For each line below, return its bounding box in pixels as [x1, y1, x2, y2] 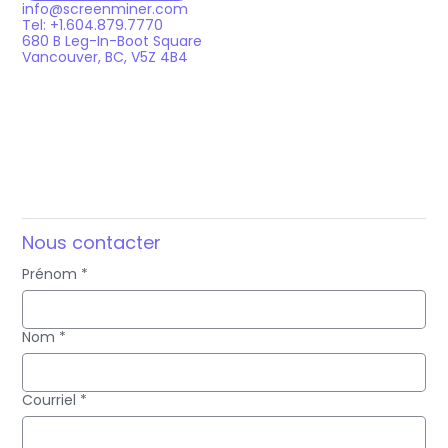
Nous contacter [22, 229, 162, 255]
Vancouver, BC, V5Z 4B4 [22, 47, 189, 68]
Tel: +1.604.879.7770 [22, 15, 164, 36]
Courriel [22, 389, 77, 410]
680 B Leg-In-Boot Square [22, 31, 203, 52]
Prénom [22, 263, 78, 284]
